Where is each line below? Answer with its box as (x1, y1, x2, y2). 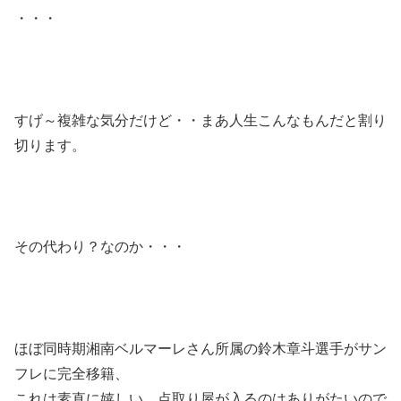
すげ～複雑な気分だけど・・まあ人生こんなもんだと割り (14, 112, 387, 128)
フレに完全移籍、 (14, 365, 129, 381)
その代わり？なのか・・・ (14, 239, 186, 255)
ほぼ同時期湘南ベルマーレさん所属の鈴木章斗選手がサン (14, 340, 387, 356)
